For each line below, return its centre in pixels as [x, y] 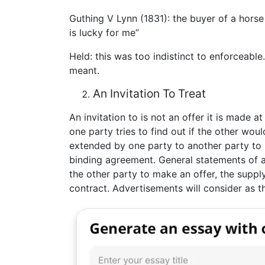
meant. [84, 71]
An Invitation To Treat [149, 94]
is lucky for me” [104, 33]
